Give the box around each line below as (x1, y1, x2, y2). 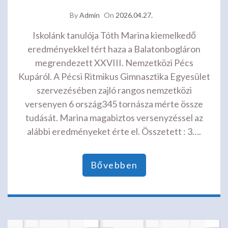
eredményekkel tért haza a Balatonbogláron (27, 43, 201, 55)
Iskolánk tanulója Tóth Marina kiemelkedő (32, 30, 196, 41)
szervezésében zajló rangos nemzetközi (36, 84, 192, 96)
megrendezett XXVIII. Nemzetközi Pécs (35, 57, 193, 69)
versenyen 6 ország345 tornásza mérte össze (25, 98, 203, 110)
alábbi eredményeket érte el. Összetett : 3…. (27, 126, 201, 137)
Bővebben (90, 159, 138, 171)
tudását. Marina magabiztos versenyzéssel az (25, 112, 203, 124)
